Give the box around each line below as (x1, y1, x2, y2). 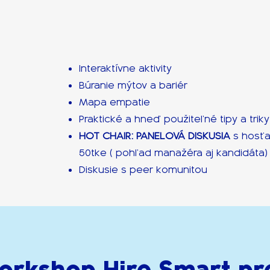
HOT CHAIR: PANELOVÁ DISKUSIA (79, 130, 234, 142)
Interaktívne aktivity (79, 62, 172, 75)
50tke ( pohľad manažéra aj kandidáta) (79, 146, 268, 159)
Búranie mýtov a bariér (79, 79, 188, 92)
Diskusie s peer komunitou (79, 163, 208, 176)
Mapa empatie (79, 96, 151, 108)
